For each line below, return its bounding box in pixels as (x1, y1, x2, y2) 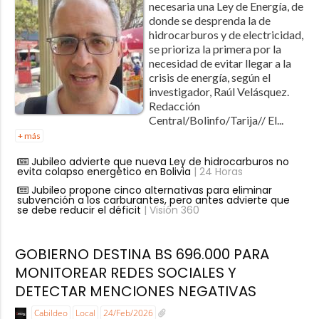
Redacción (148, 99, 200, 113)
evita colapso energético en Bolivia (16, 164, 191, 179)
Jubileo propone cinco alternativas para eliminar (31, 183, 272, 198)
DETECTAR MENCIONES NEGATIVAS (14, 281, 256, 302)
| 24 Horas (190, 164, 243, 179)
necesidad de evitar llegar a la (148, 56, 291, 70)
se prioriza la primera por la (148, 42, 281, 56)
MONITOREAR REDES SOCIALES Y (14, 263, 236, 283)
